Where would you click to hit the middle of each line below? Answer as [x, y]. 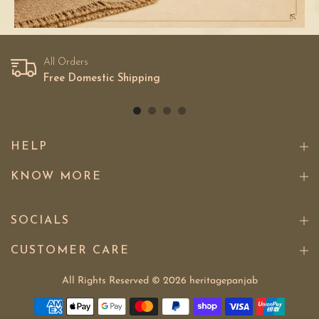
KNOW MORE [56, 176]
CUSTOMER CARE [70, 250]
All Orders [66, 62]
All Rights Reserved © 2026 [125, 281]
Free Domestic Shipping [102, 78]
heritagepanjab [223, 281]
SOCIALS [40, 220]
